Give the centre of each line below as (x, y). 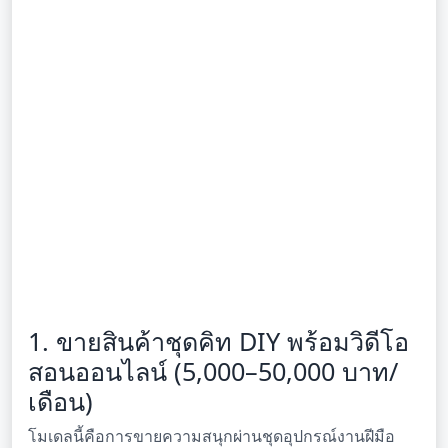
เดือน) (60, 400)
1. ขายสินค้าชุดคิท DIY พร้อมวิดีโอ (218, 340)
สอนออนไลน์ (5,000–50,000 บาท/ (213, 370)
